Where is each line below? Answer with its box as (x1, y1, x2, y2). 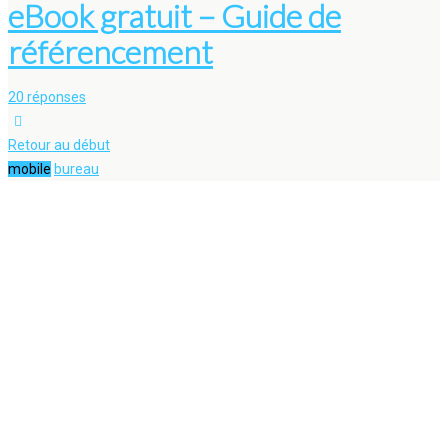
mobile (8, 161, 51, 177)
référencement (8, 32, 213, 71)
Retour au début (8, 137, 110, 153)
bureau (54, 161, 99, 177)
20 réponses (8, 89, 86, 105)
